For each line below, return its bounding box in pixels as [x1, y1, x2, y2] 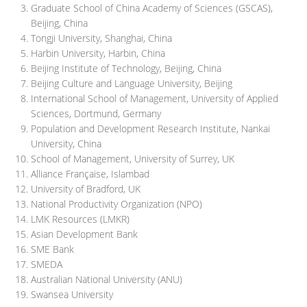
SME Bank [31, 243, 74, 256]
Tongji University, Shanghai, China [31, 32, 172, 45]
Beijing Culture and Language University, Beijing [31, 77, 232, 90]
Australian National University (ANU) [31, 273, 182, 286]
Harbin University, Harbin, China [31, 47, 165, 60]
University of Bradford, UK [31, 182, 140, 195]
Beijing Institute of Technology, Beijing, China [31, 62, 221, 75]
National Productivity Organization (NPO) [31, 197, 202, 210]
